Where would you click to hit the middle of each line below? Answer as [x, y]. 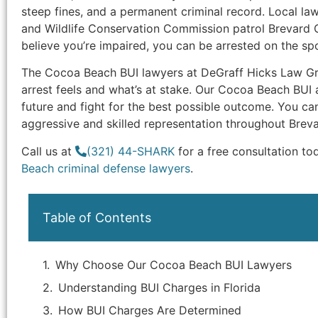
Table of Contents [97, 217]
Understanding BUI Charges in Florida [159, 287]
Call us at [48, 151]
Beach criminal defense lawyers [106, 168]
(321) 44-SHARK [131, 151]
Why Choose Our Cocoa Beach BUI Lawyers [174, 264]
